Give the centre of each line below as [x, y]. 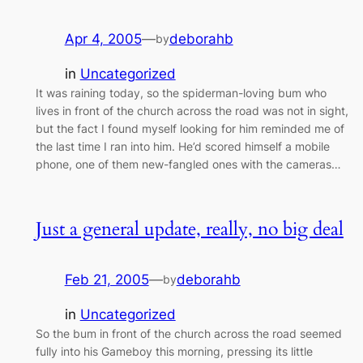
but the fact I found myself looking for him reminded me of [190, 129]
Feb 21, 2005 [107, 280]
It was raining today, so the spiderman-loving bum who [181, 93]
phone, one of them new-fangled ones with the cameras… [188, 164]
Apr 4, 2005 [103, 39]
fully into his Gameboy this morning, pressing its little [174, 352]
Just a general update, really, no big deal [189, 229]
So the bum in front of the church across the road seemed [188, 334]
